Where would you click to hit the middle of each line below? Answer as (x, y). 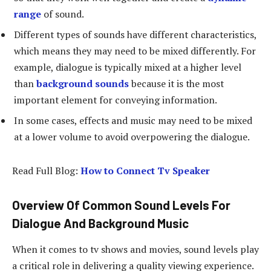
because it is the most (176, 84)
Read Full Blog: (46, 170)
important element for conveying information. (116, 100)
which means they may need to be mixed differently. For (135, 51)
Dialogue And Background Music (100, 223)
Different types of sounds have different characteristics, (135, 35)
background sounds (83, 84)
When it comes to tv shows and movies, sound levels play (135, 249)
